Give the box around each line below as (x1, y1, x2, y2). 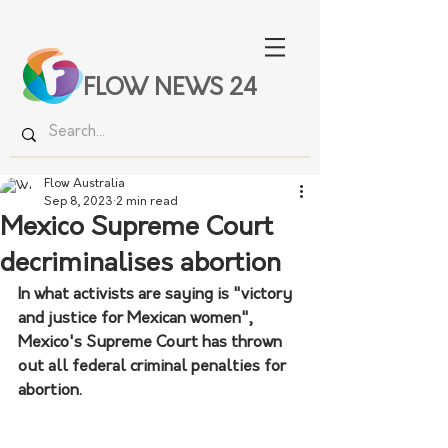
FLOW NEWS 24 (83, 78, 257, 101)
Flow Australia (44, 178, 125, 190)
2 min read (116, 196, 178, 208)
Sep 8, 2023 (44, 196, 113, 208)
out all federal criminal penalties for (18, 359, 290, 375)
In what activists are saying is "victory (18, 287, 296, 303)
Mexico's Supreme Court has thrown (18, 335, 286, 351)
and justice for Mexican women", (18, 311, 257, 327)
